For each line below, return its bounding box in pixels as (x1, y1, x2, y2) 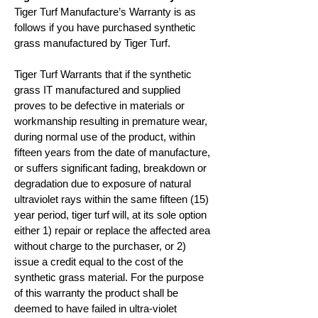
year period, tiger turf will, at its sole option (14, 209, 207, 221)
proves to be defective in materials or (14, 99, 185, 111)
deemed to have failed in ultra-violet (14, 302, 177, 314)
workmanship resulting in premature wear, (14, 115, 207, 127)
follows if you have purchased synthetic (14, 21, 196, 33)
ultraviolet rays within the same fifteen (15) (14, 193, 209, 205)
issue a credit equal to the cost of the (14, 256, 183, 268)
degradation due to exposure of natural (14, 177, 191, 190)
